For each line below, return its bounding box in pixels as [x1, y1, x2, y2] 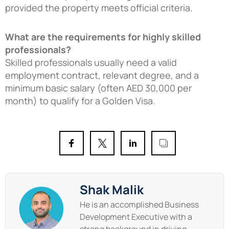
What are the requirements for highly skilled [5, 30, 201, 43]
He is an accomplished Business [80, 198, 199, 210]
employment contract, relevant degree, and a [5, 68, 199, 81]
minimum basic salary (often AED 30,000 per [5, 81, 192, 94]
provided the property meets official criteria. [5, 2, 193, 14]
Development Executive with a [80, 211, 192, 222]
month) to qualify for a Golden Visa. [5, 94, 155, 107]
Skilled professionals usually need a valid [5, 56, 177, 68]
